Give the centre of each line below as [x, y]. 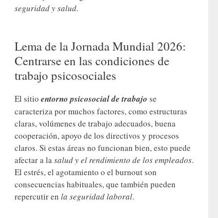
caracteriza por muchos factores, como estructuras [101, 111]
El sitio [28, 98]
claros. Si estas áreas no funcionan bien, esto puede [103, 147]
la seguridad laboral [97, 196]
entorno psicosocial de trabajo [94, 99]
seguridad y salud [45, 8]
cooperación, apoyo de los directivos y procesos [97, 135]
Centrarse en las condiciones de [92, 60]
